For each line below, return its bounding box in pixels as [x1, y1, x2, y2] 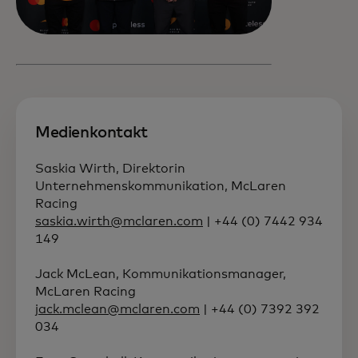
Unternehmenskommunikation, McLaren [35, 180, 286, 193]
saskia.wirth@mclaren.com [35, 215, 203, 229]
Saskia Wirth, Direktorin [35, 162, 185, 176]
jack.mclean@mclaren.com [35, 303, 200, 316]
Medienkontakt [35, 125, 148, 141]
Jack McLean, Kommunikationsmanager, [35, 268, 286, 281]
